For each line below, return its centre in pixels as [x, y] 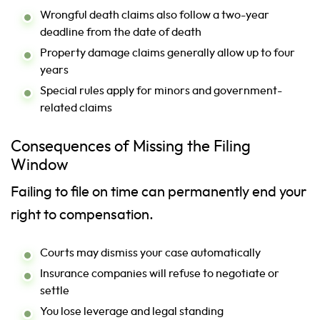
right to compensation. [82, 215]
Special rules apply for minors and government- [161, 91]
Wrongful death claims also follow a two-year [155, 15]
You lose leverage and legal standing [132, 312]
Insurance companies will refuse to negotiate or [160, 274]
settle [55, 291]
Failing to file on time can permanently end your [159, 192]
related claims [76, 108]
